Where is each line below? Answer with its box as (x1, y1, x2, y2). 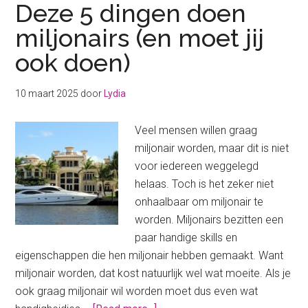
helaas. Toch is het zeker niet (135, 177, 274, 191)
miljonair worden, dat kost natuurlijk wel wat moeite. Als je (15, 267, 291, 280)
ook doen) (15, 48, 137, 78)
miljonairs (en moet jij (15, 23, 265, 53)
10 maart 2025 (15, 88, 79, 100)
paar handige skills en (135, 231, 238, 245)
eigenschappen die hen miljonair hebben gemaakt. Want (15, 249, 284, 263)
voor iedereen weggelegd (135, 159, 259, 173)
